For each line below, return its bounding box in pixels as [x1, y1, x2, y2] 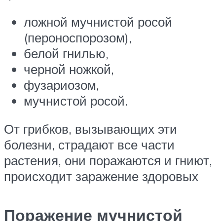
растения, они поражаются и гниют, [4, 152, 212, 169]
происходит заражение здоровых [4, 168, 198, 184]
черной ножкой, [24, 61, 114, 77]
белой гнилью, [24, 45, 109, 61]
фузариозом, [24, 76, 99, 93]
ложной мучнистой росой [24, 13, 172, 30]
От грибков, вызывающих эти [4, 121, 177, 137]
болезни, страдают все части [4, 137, 175, 153]
